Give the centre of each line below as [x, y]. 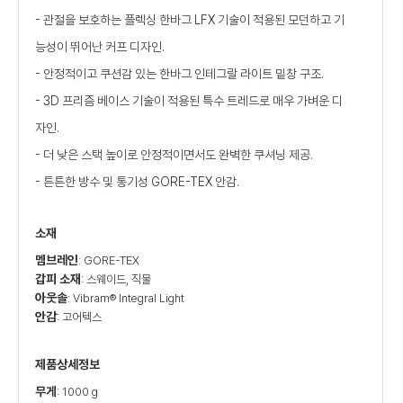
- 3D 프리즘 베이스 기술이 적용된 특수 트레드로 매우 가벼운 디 [189, 101]
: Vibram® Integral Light [126, 299]
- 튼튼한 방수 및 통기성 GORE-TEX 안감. [138, 182]
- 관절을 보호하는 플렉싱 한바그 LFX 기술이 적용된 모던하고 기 [190, 20]
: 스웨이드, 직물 [116, 280]
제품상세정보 [68, 365]
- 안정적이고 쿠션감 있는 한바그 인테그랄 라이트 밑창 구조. [180, 74]
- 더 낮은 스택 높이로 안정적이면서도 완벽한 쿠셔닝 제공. [175, 155]
